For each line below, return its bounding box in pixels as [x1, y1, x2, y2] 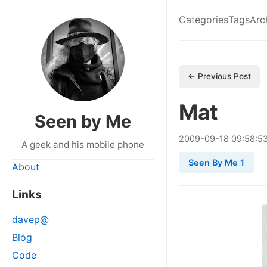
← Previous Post [188, 72, 251, 81]
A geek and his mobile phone [21, 139, 144, 150]
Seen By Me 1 [188, 157, 244, 167]
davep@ [12, 213, 49, 225]
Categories [179, 14, 228, 26]
